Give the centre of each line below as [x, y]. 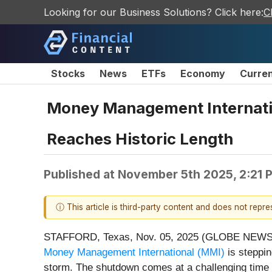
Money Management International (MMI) [134, 253]
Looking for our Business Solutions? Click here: [154, 12]
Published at [81, 174]
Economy [203, 73]
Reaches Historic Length [140, 138]
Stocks [68, 73]
